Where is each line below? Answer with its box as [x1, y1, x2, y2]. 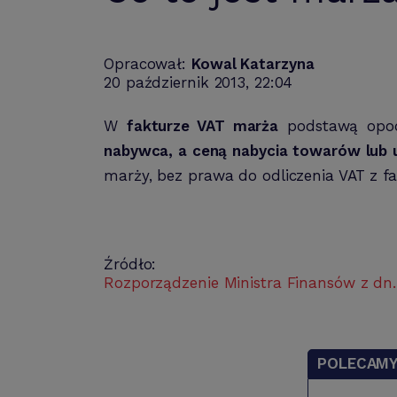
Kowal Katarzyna [191, 55, 315, 73]
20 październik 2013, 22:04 [104, 74, 293, 91]
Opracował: [104, 55, 191, 73]
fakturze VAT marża [126, 117, 279, 135]
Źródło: [104, 255, 157, 273]
